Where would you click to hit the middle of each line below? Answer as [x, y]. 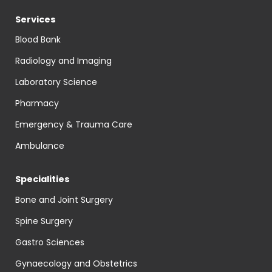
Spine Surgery [44, 221]
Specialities [42, 179]
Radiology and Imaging [63, 61]
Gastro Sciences [49, 242]
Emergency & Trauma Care [73, 125]
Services [35, 19]
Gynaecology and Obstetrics [76, 263]
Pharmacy [37, 104]
